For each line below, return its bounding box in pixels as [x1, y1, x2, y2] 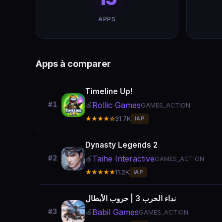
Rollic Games [92, 100, 141, 110]
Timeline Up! [85, 87, 132, 96]
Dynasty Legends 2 [85, 140, 158, 150]
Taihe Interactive [92, 154, 155, 164]
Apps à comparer [36, 58, 111, 69]
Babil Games [92, 207, 139, 217]
